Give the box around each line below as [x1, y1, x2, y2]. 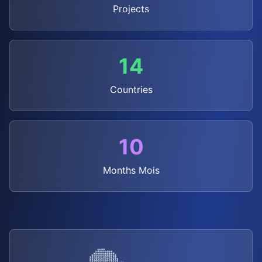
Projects [113, 3, 149, 15]
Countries [109, 84, 153, 95]
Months [102, 164, 136, 176]
